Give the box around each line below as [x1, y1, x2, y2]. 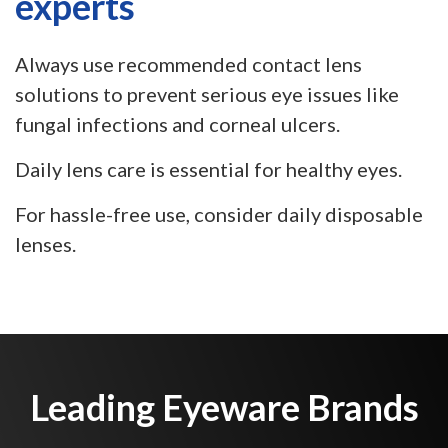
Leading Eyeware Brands [29, 385, 419, 429]
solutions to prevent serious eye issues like [15, 82, 399, 106]
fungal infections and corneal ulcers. [15, 112, 340, 136]
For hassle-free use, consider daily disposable [15, 202, 423, 226]
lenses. [15, 232, 76, 256]
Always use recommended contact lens [15, 52, 362, 76]
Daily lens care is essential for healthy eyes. [15, 157, 402, 181]
